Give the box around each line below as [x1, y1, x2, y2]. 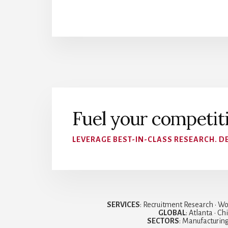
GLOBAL [158, 209, 186, 217]
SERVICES [107, 201, 140, 209]
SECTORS [147, 217, 179, 225]
